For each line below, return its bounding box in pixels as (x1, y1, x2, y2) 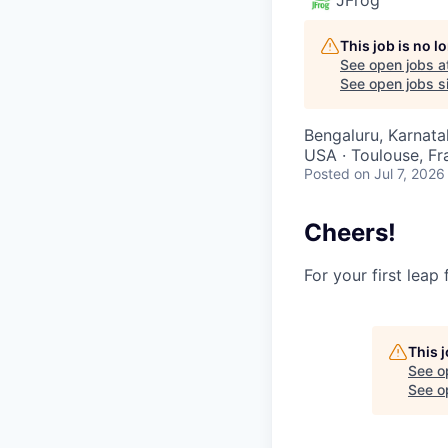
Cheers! (304, 217, 396, 247)
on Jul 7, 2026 (354, 164, 445, 182)
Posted (304, 164, 350, 182)
